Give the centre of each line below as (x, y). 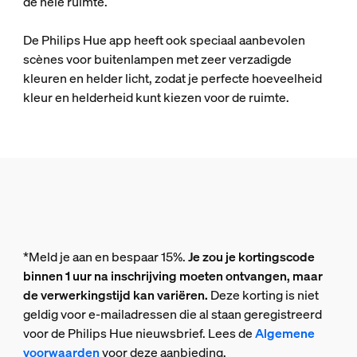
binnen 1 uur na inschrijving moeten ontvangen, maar (173, 276)
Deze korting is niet (263, 295)
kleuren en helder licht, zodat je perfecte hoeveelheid (172, 78)
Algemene (284, 333)
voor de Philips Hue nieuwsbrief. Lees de (139, 333)
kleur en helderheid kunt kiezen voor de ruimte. (158, 98)
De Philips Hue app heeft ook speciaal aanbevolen (164, 40)
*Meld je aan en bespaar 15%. (105, 257)
